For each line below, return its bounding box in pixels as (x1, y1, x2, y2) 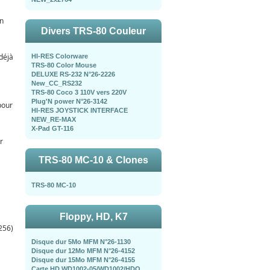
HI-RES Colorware (31, 52, 88, 60)
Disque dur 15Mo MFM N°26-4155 (31, 256, 135, 263)
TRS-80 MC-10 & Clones (39, 155, 148, 165)
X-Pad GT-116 (31, 125, 74, 132)
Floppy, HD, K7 (59, 212, 128, 222)
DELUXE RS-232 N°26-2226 (31, 71, 115, 78)
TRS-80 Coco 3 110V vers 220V (31, 89, 127, 96)
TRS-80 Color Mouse (31, 61, 96, 69)
